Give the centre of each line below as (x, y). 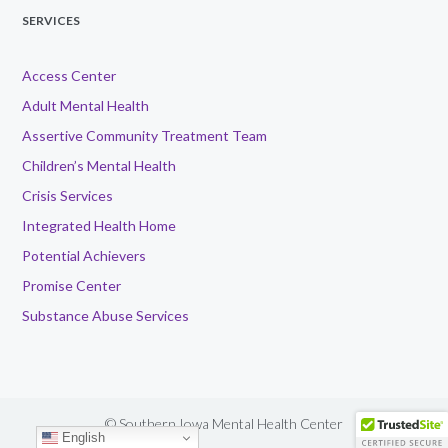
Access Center (69, 76)
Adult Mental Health (86, 106)
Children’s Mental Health (99, 166)
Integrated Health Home (99, 226)
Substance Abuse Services (106, 316)
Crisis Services (68, 196)
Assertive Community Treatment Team (145, 136)
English (81, 437)
